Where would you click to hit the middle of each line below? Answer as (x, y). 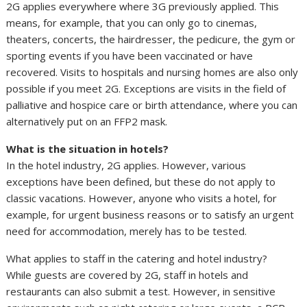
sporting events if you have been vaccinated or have (130, 56)
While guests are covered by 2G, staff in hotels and (127, 275)
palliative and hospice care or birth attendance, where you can (152, 105)
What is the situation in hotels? (88, 149)
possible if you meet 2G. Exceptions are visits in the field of (146, 89)
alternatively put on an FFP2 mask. (87, 122)
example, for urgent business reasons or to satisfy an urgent (150, 215)
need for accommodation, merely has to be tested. (127, 231)
